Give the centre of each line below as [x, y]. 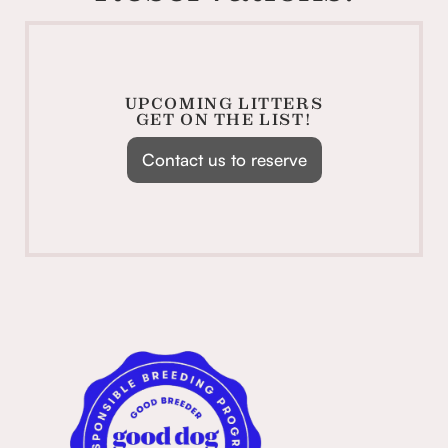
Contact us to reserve [224, 159]
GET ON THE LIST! [224, 118]
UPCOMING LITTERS [224, 102]
